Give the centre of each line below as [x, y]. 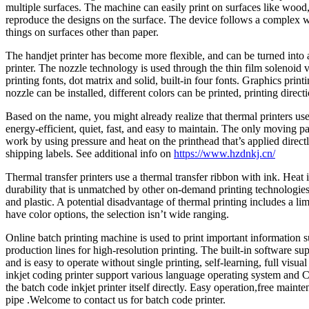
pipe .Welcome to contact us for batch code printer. [116, 299]
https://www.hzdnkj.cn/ [225, 153]
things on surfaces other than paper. [82, 32]
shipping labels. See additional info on [90, 153]
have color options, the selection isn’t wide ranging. [117, 214]
